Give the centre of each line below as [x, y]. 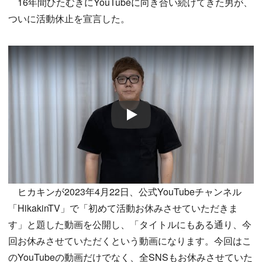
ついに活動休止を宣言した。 [69, 18]
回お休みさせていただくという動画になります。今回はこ [130, 241]
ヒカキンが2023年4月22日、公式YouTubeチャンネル [125, 192]
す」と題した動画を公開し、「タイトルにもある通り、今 [130, 225]
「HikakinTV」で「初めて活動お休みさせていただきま [123, 208]
